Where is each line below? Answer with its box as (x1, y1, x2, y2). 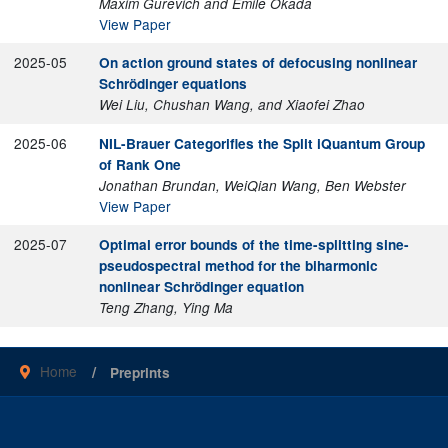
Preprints (106, 363, 170, 383)
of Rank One (98, 154, 181, 174)
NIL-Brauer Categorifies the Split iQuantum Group (98, 133, 425, 153)
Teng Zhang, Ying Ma (98, 297, 233, 317)
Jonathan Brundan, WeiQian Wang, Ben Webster (98, 175, 406, 195)
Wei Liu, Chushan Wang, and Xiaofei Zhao (98, 94, 365, 114)
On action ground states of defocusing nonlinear (98, 52, 417, 72)
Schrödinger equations (98, 73, 247, 93)
